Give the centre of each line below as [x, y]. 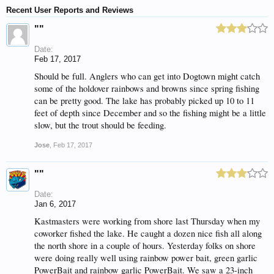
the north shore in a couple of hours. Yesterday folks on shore [145, 246]
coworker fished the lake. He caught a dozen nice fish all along [148, 233]
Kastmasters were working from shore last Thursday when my [147, 221]
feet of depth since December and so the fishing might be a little [150, 113]
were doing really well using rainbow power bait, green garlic [146, 258]
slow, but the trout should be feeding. [100, 125]
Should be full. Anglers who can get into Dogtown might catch [147, 76]
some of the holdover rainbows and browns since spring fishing [147, 88]
